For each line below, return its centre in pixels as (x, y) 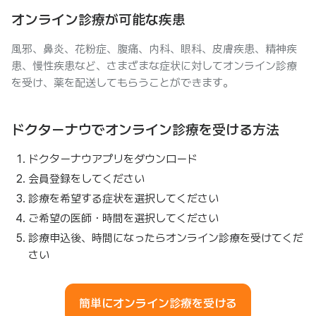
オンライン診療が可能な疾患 (98, 20)
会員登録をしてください (86, 179)
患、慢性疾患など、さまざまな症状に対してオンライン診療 (154, 66)
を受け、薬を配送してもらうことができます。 (122, 83)
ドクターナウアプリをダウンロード (113, 159)
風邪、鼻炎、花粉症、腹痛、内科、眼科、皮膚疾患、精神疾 (154, 49)
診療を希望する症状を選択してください (123, 199)
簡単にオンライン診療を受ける (158, 303)
